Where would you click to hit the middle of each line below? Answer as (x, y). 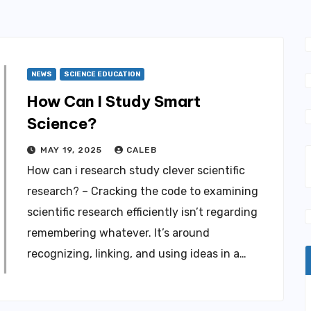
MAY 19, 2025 (73, 150)
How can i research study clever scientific (136, 170)
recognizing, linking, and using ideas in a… (137, 254)
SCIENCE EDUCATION (102, 74)
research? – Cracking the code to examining (143, 191)
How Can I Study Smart (114, 101)
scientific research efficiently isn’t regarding (142, 212)
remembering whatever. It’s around (118, 233)
